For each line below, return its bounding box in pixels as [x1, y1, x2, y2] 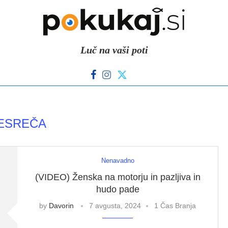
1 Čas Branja [154, 202, 196, 210]
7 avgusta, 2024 [89, 202, 141, 210]
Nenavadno [101, 157, 134, 164]
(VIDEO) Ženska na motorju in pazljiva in [35, 172, 201, 182]
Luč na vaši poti [80, 44, 148, 55]
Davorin [49, 202, 74, 210]
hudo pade [96, 184, 139, 194]
